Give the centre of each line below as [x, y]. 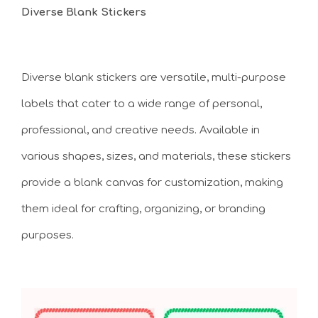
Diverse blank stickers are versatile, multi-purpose [154, 78]
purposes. [48, 235]
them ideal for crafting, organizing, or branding [143, 209]
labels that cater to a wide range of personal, [142, 104]
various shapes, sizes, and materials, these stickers [156, 157]
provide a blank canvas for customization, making [152, 183]
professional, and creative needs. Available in [141, 130]
